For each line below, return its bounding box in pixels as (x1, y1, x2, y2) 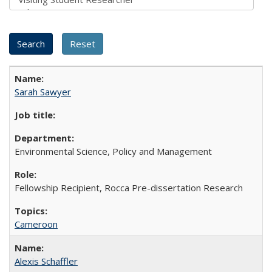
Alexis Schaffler (15, 254, 78, 267)
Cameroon (15, 217, 58, 230)
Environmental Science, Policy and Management (15, 144, 212, 157)
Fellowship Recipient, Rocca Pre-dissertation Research (15, 181, 243, 194)
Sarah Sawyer (15, 85, 71, 98)
